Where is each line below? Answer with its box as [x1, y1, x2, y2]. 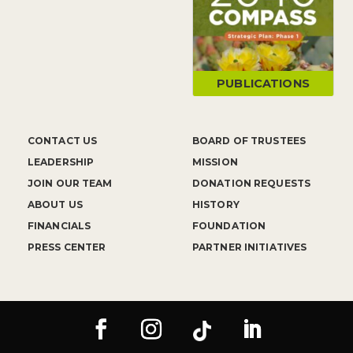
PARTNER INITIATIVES [192, 241, 307, 254]
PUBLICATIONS [217, 76, 310, 91]
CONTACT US [28, 135, 98, 147]
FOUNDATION [192, 220, 266, 232]
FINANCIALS [28, 220, 91, 232]
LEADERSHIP [28, 156, 95, 169]
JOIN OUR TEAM [28, 177, 113, 190]
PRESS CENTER [28, 241, 106, 254]
